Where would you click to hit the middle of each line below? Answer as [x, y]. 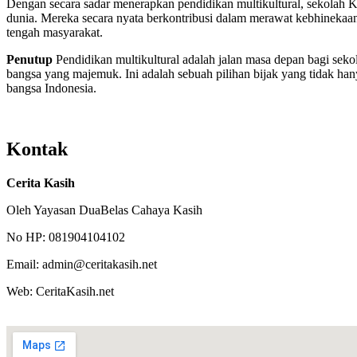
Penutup [29, 59]
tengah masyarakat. [55, 32]
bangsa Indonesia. [51, 88]
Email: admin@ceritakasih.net [82, 264]
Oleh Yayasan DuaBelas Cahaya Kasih [104, 210]
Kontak [37, 149]
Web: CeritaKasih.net [60, 291]
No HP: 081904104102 [66, 237]
